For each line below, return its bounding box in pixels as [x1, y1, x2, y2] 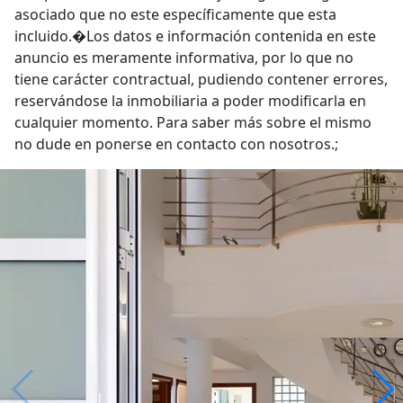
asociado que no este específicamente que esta [14, 4, 336, 24]
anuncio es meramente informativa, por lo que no [14, 48, 354, 67]
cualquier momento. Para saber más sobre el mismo [14, 112, 372, 132]
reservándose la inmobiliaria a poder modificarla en [14, 91, 366, 111]
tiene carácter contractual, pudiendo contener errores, [14, 69, 388, 89]
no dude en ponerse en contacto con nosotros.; [14, 134, 338, 154]
